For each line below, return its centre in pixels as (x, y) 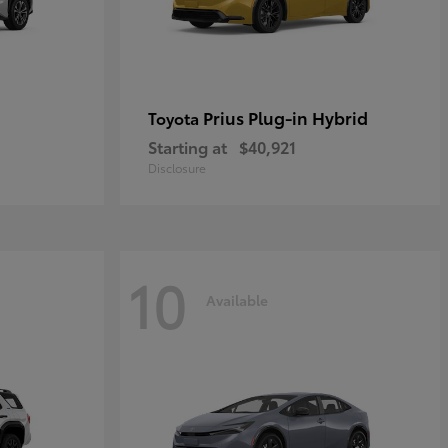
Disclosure (177, 168)
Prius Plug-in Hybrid (285, 117)
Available (237, 299)
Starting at (187, 147)
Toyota (175, 118)
